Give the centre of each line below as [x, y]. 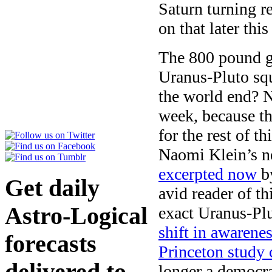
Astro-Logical [76, 216]
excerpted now [210, 174]
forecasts [51, 244]
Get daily [52, 188]
